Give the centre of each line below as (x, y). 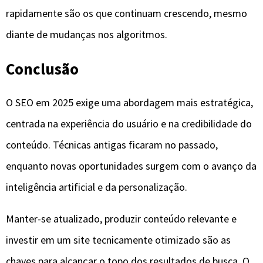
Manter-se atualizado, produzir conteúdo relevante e (121, 219)
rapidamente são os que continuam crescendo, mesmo (127, 13)
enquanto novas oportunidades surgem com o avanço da (131, 166)
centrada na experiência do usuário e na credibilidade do (129, 124)
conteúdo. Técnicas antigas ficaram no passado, (112, 145)
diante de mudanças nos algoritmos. (87, 34)
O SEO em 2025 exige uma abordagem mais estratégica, (129, 103)
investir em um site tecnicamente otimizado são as (118, 240)
